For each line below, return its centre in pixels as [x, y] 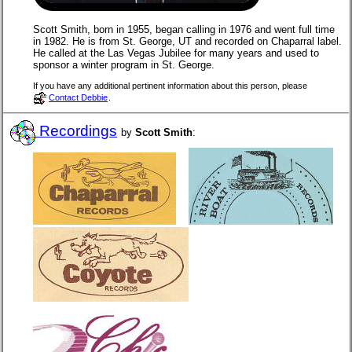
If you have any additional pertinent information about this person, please [170, 86]
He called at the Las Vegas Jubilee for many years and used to [176, 53]
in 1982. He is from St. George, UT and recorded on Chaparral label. [187, 41]
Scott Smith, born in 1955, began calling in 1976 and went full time [184, 29]
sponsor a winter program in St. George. [124, 64]
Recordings [76, 130]
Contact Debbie [78, 98]
